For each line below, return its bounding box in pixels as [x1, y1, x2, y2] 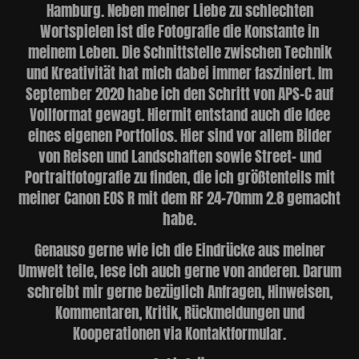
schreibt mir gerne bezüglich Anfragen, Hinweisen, [26, 276, 333, 303]
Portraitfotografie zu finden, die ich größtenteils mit [24, 161, 335, 188]
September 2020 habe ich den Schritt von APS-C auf [26, 78, 333, 105]
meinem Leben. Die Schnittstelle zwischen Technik [27, 36, 332, 63]
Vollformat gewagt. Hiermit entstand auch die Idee [29, 99, 330, 126]
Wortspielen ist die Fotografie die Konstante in [40, 15, 319, 42]
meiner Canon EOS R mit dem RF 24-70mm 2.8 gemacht [18, 182, 341, 209]
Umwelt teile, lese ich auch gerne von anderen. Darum [18, 255, 341, 282]
